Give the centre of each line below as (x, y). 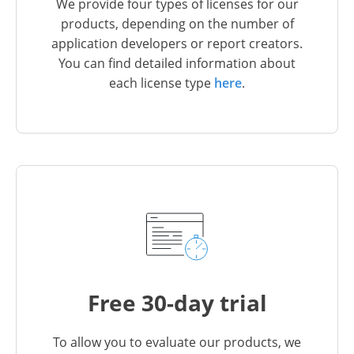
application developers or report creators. (177, 43)
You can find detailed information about (177, 63)
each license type (162, 83)
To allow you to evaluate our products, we (177, 342)
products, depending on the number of (177, 23)
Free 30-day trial (177, 302)
